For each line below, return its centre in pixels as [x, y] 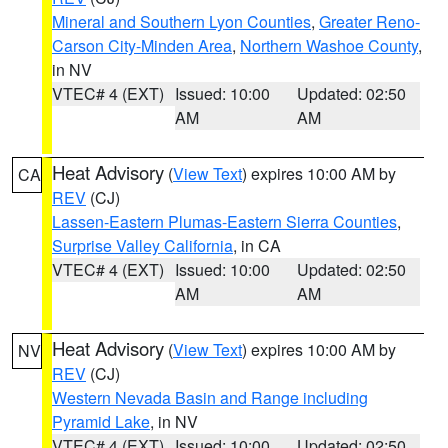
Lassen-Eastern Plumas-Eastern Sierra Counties [224, 221]
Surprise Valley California [142, 245]
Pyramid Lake [101, 421]
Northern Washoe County [329, 45]
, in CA [257, 245]
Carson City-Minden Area [142, 45]
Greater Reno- [369, 21]
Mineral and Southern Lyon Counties [181, 21]
